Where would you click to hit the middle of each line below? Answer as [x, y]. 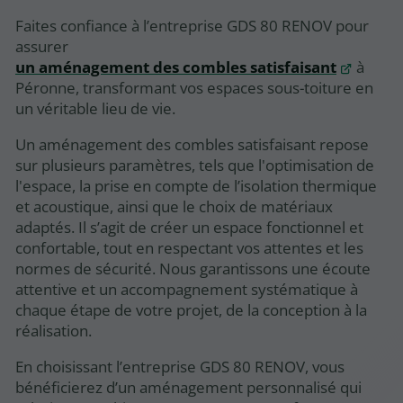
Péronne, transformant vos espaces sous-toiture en [194, 87]
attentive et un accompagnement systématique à [187, 289]
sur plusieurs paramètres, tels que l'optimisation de [195, 165]
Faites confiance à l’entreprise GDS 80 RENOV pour [192, 25]
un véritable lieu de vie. [95, 108]
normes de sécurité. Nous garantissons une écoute [193, 268]
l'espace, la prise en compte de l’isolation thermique [196, 185]
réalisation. [54, 330]
